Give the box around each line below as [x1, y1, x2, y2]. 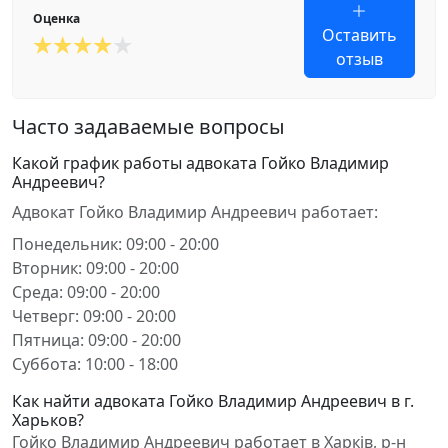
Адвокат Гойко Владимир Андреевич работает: [12, 201, 378, 223]
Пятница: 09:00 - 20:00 [12, 329, 181, 351]
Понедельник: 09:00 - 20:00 [12, 233, 219, 255]
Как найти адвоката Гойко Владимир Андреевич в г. [12, 390, 414, 412]
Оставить [321, 24, 397, 46]
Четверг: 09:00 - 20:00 [12, 305, 176, 327]
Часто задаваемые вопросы [12, 113, 285, 140]
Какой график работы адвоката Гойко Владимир [12, 152, 389, 174]
